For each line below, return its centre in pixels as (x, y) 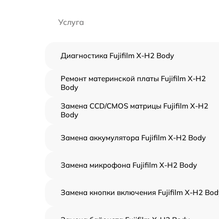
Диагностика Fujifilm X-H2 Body (117, 55)
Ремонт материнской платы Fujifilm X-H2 (133, 78)
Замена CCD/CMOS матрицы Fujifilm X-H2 (134, 106)
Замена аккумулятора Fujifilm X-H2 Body (133, 137)
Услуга (71, 22)
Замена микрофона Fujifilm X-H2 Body (129, 165)
